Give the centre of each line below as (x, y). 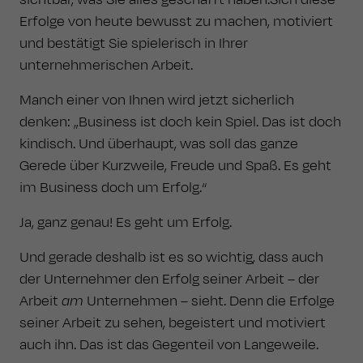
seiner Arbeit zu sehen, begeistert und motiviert (173, 323)
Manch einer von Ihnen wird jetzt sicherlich (157, 100)
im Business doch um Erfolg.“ (113, 188)
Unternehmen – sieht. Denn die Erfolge (209, 301)
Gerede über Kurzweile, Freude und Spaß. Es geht (175, 166)
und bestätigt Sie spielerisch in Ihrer (134, 43)
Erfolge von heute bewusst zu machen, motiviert (176, 21)
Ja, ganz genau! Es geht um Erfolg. (126, 222)
